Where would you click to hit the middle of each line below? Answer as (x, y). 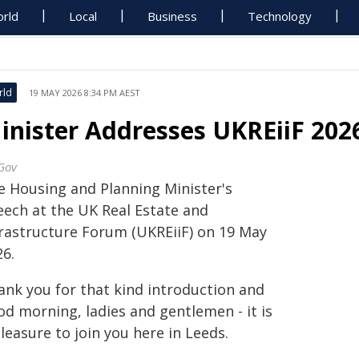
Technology (280, 16)
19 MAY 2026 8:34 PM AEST (85, 93)
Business (173, 16)
